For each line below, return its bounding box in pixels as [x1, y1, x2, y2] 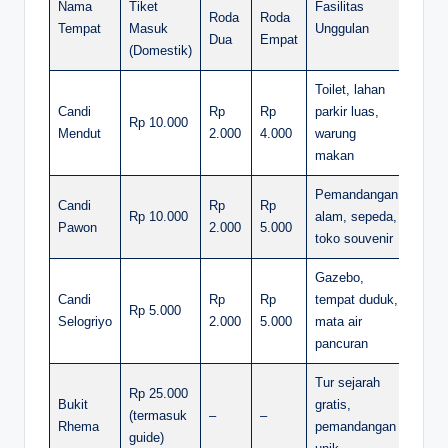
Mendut [58, 125, 101, 141]
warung [315, 125, 356, 141]
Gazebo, [315, 269, 364, 285]
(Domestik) [129, 42, 192, 58]
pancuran [315, 335, 368, 351]
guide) [129, 429, 164, 445]
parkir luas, [315, 103, 379, 119]
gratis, [315, 396, 351, 412]
